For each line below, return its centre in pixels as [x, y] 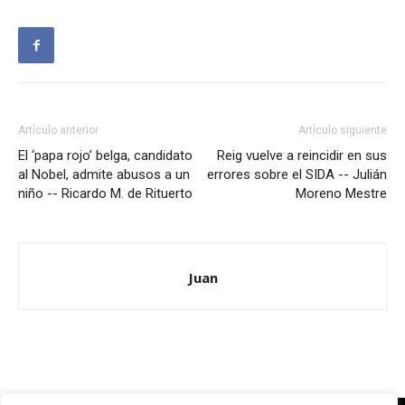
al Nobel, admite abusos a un [104, 175]
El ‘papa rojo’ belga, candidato [105, 156]
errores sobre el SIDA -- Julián [297, 175]
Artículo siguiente [343, 131]
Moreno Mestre [341, 194]
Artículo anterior [58, 131]
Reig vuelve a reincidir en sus [302, 156]
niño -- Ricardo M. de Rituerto [105, 194]
